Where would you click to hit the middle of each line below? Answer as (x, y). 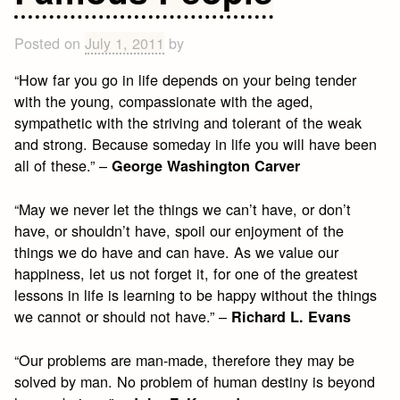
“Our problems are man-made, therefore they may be (185, 360)
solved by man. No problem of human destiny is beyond (195, 382)
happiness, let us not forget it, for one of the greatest (187, 274)
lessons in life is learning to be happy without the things (196, 295)
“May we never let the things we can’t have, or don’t (183, 209)
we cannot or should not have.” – (123, 317)
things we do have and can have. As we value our (177, 252)
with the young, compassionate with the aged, (164, 100)
